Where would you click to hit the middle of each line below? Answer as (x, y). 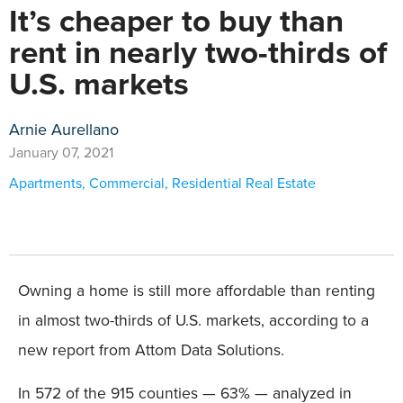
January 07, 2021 (61, 152)
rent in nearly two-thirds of (198, 52)
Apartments (45, 183)
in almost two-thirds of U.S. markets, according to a (193, 320)
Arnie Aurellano (64, 130)
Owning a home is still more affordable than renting (197, 291)
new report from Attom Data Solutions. (151, 350)
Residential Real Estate (244, 183)
